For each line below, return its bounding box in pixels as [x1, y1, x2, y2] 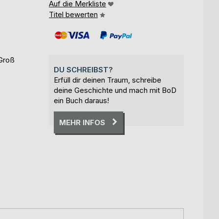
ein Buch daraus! [54, 95, 109, 105]
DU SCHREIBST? [54, 65, 113, 74]
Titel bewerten [49, 9, 98, 19]
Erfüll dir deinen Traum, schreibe [54, 75, 161, 85]
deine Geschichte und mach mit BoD [54, 85, 176, 95]
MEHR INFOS [59, 117, 105, 127]
